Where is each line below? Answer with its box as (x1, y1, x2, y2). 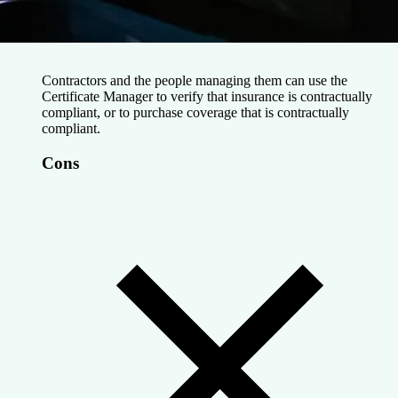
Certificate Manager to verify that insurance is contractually (41, 89, 372, 105)
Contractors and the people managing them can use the (41, 73, 347, 89)
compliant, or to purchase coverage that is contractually (41, 105, 349, 121)
